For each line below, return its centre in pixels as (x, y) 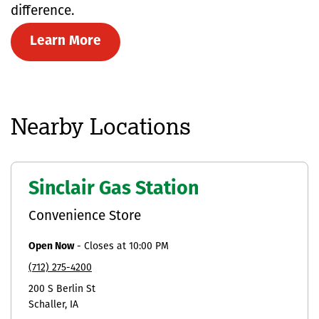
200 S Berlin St (62, 289)
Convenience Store (85, 216)
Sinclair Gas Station (114, 189)
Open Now (51, 246)
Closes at (106, 246)
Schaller (47, 305)
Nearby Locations (101, 126)
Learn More (66, 41)
